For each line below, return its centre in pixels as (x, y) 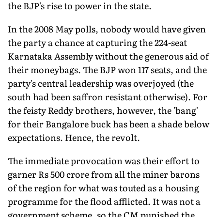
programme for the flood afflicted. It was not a (104, 201)
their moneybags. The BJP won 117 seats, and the (107, 69)
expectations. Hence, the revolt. (74, 137)
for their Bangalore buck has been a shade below (108, 124)
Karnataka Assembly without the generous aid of (108, 56)
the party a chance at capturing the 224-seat (97, 42)
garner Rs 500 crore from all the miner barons (104, 174)
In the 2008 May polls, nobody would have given (107, 29)
